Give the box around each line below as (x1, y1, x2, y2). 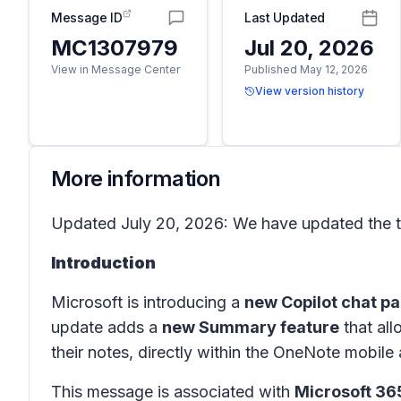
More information (51, 166, 221, 192)
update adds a (51, 318, 162, 337)
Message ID (51, 10, 123, 25)
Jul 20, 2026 (244, 35, 374, 61)
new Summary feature (162, 318, 339, 337)
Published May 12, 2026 (244, 63, 368, 76)
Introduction (51, 253, 156, 272)
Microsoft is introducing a (51, 293, 244, 311)
